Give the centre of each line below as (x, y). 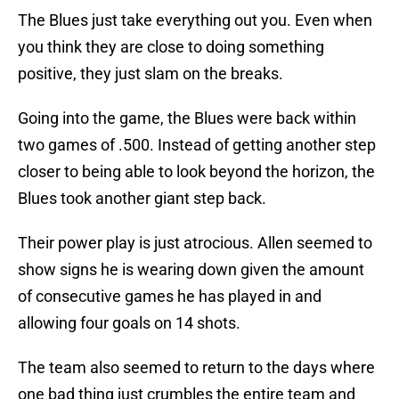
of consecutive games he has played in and (170, 297)
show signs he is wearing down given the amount (191, 270)
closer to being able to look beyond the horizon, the (196, 172)
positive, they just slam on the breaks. (151, 74)
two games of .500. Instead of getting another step (197, 145)
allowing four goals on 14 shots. (129, 323)
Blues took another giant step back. (142, 199)
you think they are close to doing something (171, 47)
